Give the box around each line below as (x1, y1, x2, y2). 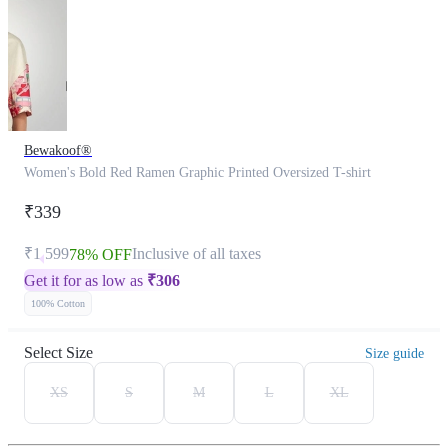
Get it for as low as (24, 272, 147, 289)
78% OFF (69, 246, 132, 263)
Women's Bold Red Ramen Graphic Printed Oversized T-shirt (24, 165, 371, 180)
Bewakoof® (24, 143, 92, 158)
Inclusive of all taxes (132, 245, 261, 262)
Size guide (365, 346, 424, 361)
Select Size (24, 344, 93, 361)
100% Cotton (31, 298, 85, 309)
